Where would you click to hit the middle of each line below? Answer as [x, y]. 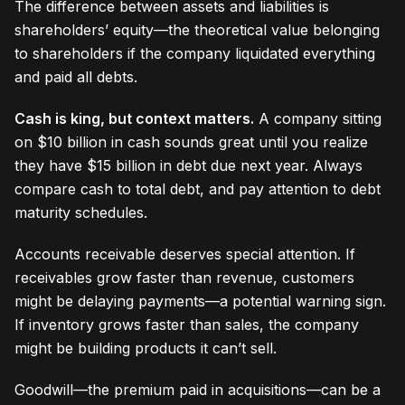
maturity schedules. [81, 212]
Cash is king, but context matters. [134, 118]
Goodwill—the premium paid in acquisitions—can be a [198, 389]
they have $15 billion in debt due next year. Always [188, 165]
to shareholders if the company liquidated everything [195, 53]
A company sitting [318, 118]
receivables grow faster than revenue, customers [184, 277]
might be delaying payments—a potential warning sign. [200, 301]
